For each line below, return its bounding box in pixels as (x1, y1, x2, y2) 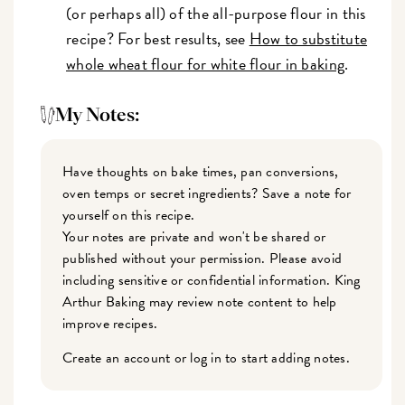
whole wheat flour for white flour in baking (66, 52, 345, 77)
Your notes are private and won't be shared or (62, 226, 326, 249)
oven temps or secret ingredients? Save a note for (62, 183, 352, 205)
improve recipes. (62, 313, 158, 335)
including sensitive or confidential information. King (62, 269, 361, 292)
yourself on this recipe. (62, 204, 195, 227)
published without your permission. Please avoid (62, 248, 343, 270)
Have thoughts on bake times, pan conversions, (62, 161, 339, 184)
